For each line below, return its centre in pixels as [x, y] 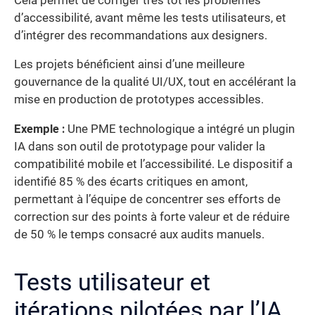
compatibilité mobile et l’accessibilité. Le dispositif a [153, 164]
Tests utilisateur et [112, 282]
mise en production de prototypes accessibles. [139, 100]
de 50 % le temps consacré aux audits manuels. [139, 234]
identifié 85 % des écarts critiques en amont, [131, 181]
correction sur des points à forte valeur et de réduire [152, 217]
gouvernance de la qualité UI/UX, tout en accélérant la [155, 82]
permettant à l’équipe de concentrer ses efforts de [147, 199]
